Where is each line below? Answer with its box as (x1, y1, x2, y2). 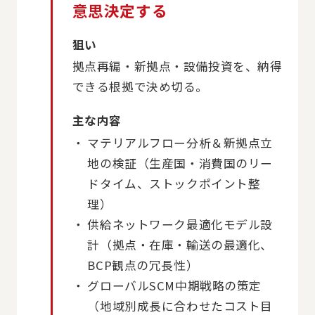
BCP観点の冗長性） (87, 256, 199, 274)
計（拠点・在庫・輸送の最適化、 (87, 236, 274, 253)
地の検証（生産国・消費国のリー (87, 154, 274, 172)
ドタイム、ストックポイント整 (87, 174, 261, 192)
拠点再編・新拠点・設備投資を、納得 (72, 58, 283, 75)
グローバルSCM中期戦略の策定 (87, 276, 262, 294)
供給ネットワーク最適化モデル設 (87, 215, 274, 233)
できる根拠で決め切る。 (72, 78, 209, 96)
